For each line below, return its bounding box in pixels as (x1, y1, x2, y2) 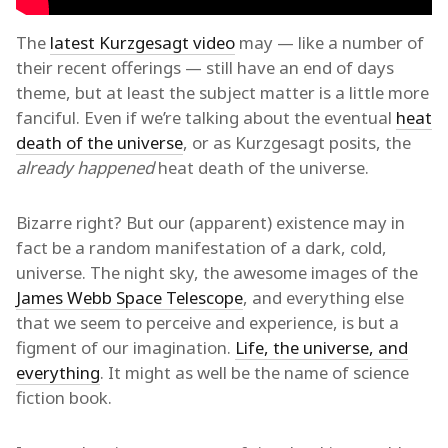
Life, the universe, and (235, 335, 408, 359)
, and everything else (243, 285, 404, 309)
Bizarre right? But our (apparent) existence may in (16, 210, 405, 234)
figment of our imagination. (16, 335, 235, 359)
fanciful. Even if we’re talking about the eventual (16, 105, 396, 129)
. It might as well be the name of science (100, 360, 409, 384)
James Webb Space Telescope (16, 285, 243, 309)
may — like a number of (235, 30, 424, 54)
